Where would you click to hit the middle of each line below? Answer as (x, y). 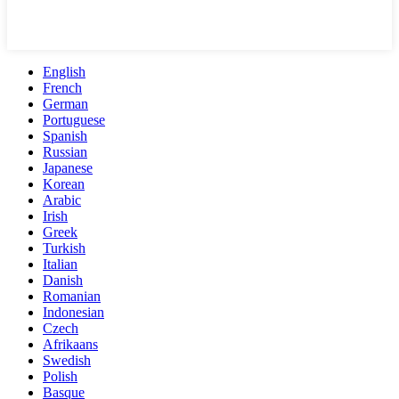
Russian (65, 152)
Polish (60, 377)
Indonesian (73, 313)
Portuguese (74, 120)
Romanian (72, 297)
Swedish (67, 361)
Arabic (62, 200)
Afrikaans (70, 345)
